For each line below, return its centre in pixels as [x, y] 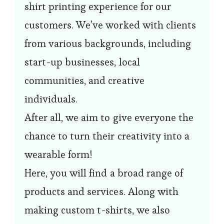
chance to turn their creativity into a [107, 136]
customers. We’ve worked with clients [110, 25]
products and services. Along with [101, 191]
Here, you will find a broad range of [104, 173]
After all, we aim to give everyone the [109, 117]
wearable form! [58, 154]
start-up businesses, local [82, 62]
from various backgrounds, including [108, 43]
